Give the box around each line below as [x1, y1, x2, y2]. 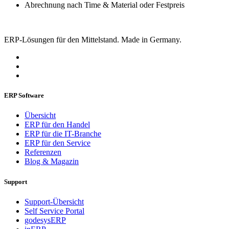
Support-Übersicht [25, 197, 84, 206]
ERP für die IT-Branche [25, 129, 101, 139]
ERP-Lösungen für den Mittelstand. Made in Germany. [4, 35, 181, 44]
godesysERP [25, 215, 66, 224]
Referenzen [25, 148, 61, 157]
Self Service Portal [25, 206, 84, 215]
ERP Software [4, 91, 44, 100]
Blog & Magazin [25, 157, 79, 166]
